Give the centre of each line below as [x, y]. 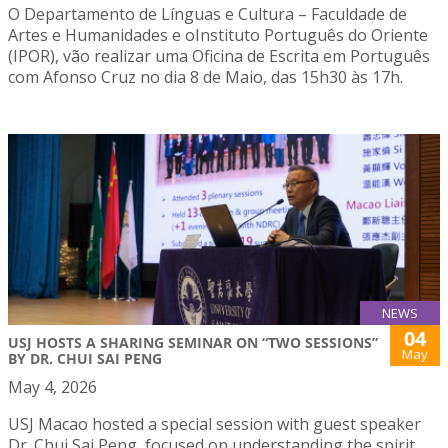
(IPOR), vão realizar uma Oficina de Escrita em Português [219, 56]
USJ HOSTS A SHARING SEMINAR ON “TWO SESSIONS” [193, 343]
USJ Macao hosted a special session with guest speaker [214, 424]
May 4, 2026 [52, 387]
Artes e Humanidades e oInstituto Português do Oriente [218, 35]
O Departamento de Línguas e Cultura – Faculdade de [207, 14]
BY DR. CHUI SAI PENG [85, 359]
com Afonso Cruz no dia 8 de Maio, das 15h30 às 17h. [205, 77]
